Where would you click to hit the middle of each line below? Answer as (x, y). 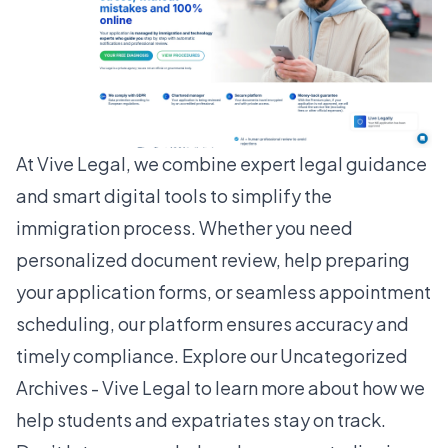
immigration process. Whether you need (184, 227)
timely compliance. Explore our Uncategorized (212, 355)
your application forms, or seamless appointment (223, 291)
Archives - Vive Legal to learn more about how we (220, 387)
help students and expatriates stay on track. (201, 419)
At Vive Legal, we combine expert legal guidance (221, 163)
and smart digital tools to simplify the (174, 195)
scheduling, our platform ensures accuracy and (212, 323)
